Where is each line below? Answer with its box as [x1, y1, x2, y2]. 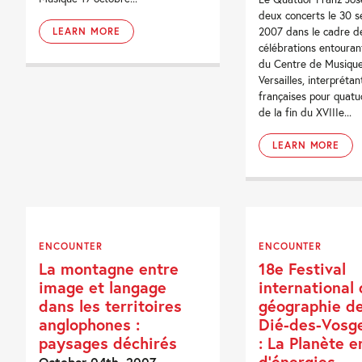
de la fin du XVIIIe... [258, 104, 351, 120]
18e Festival [258, 257, 346, 279]
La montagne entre [39, 257, 179, 279]
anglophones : [39, 313, 141, 335]
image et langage [39, 276, 167, 297]
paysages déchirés [39, 331, 178, 353]
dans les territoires [39, 294, 183, 316]
